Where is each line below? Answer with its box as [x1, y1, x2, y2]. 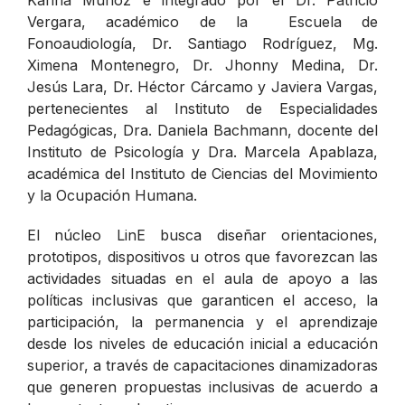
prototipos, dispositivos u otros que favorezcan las [27, 247, 378, 266]
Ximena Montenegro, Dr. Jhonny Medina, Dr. [27, 55, 378, 74]
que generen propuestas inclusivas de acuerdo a [27, 377, 378, 396]
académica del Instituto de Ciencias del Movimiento [27, 164, 378, 183]
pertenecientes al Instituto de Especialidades [27, 99, 378, 118]
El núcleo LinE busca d [27, 225, 225, 244]
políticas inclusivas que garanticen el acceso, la [27, 290, 378, 309]
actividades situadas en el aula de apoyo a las [27, 268, 378, 287]
